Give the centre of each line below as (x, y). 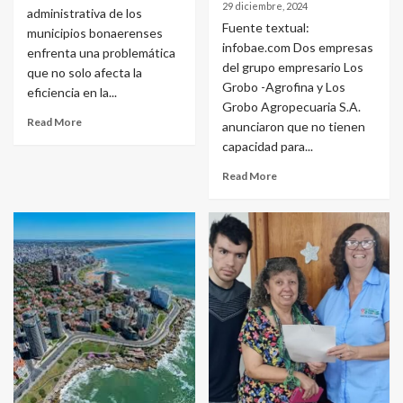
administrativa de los (85, 13)
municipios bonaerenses (95, 33)
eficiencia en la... (72, 92)
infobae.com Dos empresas (297, 47)
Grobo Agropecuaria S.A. (291, 107)
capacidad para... (267, 146)
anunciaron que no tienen (293, 126)
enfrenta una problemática (101, 53)
